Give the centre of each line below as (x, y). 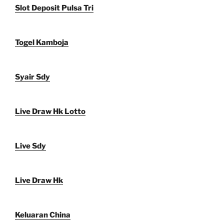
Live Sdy (30, 146)
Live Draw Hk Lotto (50, 112)
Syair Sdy (32, 77)
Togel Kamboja (42, 43)
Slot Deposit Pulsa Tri (54, 8)
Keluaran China (43, 215)
